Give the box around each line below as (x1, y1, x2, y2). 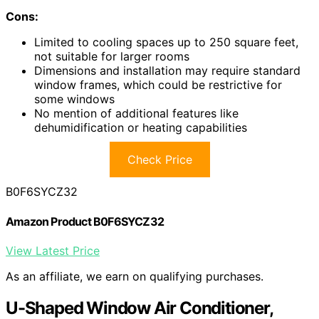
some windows (34, 92, 115, 107)
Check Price (127, 152, 192, 167)
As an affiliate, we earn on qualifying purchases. (6, 268, 263, 283)
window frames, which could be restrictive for (34, 78, 282, 93)
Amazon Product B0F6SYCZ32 (6, 214, 164, 229)
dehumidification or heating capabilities (34, 120, 247, 135)
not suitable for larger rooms (34, 49, 189, 64)
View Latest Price (6, 243, 100, 258)
